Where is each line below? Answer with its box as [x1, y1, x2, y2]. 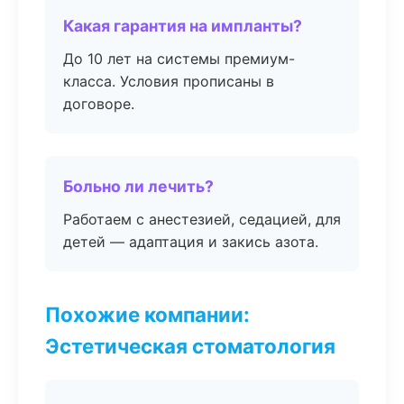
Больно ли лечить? [63, 177, 214, 196]
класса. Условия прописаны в [63, 72, 274, 90]
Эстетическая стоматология [45, 334, 335, 358]
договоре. [63, 95, 134, 113]
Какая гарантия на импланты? [63, 16, 302, 35]
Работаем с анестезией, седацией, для [63, 210, 341, 228]
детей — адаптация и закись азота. [63, 233, 318, 251]
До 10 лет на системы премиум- [63, 50, 295, 68]
